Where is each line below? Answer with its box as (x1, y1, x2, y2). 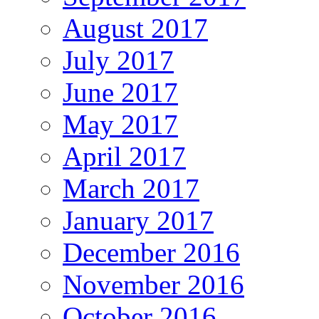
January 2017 (63, 204, 214, 236)
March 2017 (63, 172, 199, 204)
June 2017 (63, 76, 178, 108)
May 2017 (63, 108, 178, 140)
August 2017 (63, 12, 208, 43)
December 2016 (63, 236, 240, 268)
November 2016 (63, 268, 244, 300)
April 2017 (63, 140, 186, 172)
